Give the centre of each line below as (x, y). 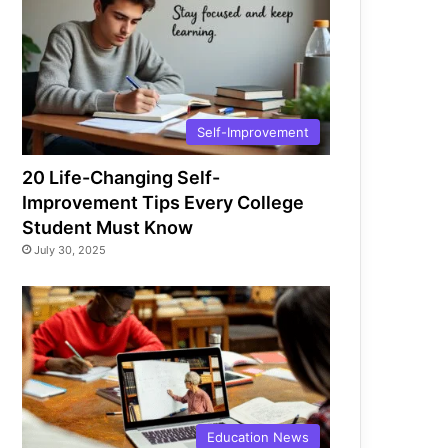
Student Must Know (108, 227)
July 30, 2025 (70, 249)
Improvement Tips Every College (163, 202)
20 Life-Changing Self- (121, 177)
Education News (258, 436)
